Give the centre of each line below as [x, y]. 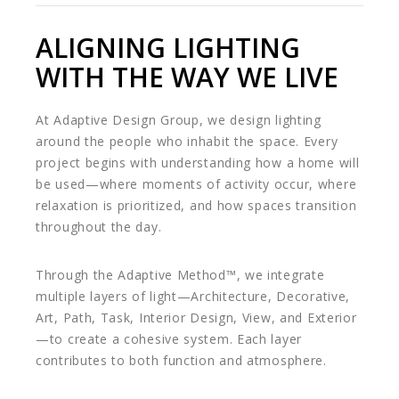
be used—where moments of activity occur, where [196, 184]
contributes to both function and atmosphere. [181, 361]
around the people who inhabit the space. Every [187, 142]
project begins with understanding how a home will [198, 163]
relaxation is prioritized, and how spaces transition [196, 206]
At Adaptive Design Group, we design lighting [179, 120]
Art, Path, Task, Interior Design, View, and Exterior [196, 318]
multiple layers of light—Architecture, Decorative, [193, 297]
